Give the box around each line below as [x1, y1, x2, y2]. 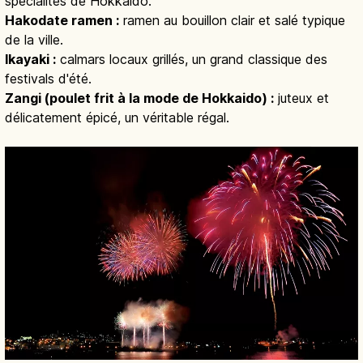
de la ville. [5, 32, 63, 49]
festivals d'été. [5, 70, 92, 88]
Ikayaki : [5, 51, 56, 68]
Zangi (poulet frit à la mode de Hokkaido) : [5, 90, 274, 107]
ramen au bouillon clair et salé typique [119, 12, 345, 29]
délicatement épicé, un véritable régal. [5, 109, 229, 126]
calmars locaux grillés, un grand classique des [56, 51, 327, 68]
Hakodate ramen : [5, 12, 119, 29]
